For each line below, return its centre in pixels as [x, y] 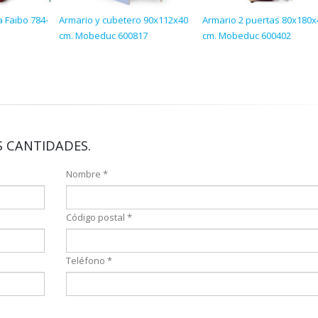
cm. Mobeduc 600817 [103, 35]
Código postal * [99, 217]
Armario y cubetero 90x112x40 [124, 20]
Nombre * [87, 174]
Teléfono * [89, 261]
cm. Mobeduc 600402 [247, 35]
